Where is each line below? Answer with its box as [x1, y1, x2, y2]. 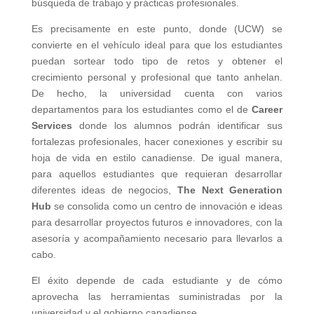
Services [31, 120, 72, 132]
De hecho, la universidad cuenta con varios [31, 88, 283, 100]
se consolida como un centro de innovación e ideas [50, 200, 283, 212]
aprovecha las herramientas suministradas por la [31, 291, 283, 303]
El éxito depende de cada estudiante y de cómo [31, 275, 283, 287]
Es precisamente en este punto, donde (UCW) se [31, 23, 283, 35]
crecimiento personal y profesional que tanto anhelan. [31, 71, 283, 83]
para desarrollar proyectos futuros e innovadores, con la [31, 217, 283, 228]
